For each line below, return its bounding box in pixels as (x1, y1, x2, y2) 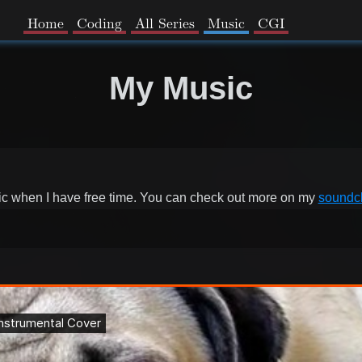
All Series (134, 17, 195, 31)
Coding (76, 17, 122, 31)
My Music (108, 70, 253, 107)
